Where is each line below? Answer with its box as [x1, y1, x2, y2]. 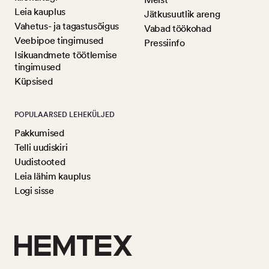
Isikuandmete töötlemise [14, 49, 117, 61]
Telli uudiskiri [14, 142, 68, 154]
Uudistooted [14, 156, 65, 168]
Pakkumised [14, 127, 64, 139]
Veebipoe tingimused [14, 35, 103, 47]
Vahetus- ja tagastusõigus [14, 20, 119, 32]
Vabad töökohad [144, 23, 211, 35]
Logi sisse [14, 185, 54, 197]
